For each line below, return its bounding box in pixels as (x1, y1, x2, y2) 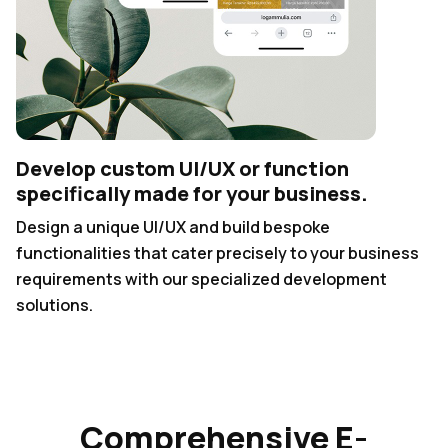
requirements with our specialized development (16, 267, 387, 290)
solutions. (16, 293, 93, 316)
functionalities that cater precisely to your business (16, 241, 419, 264)
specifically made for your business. (16, 179, 368, 207)
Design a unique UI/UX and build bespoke (16, 215, 330, 238)
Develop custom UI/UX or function (16, 154, 349, 182)
